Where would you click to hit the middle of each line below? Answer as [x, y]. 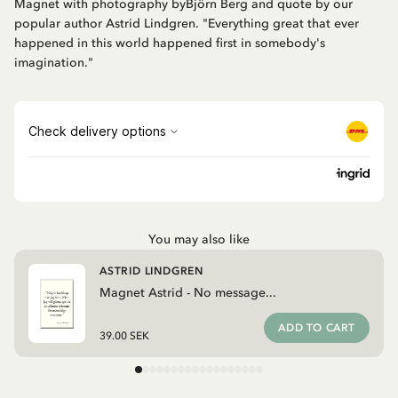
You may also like [199, 240]
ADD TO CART [317, 328]
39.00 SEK [124, 336]
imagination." [54, 63]
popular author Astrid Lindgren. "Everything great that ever [187, 24]
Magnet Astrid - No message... [188, 293]
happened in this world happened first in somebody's [170, 44]
